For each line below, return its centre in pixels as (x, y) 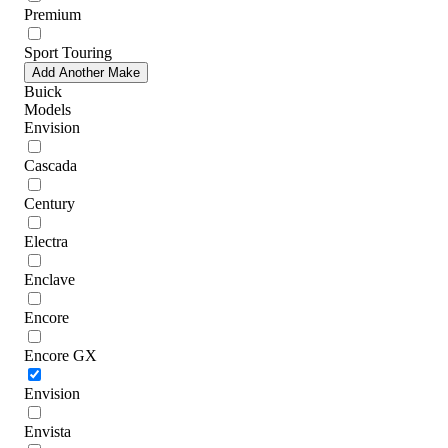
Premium (52, 14)
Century (49, 203)
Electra (46, 241)
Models (47, 109)
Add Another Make (86, 72)
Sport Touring (68, 52)
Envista (47, 431)
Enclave (49, 279)
